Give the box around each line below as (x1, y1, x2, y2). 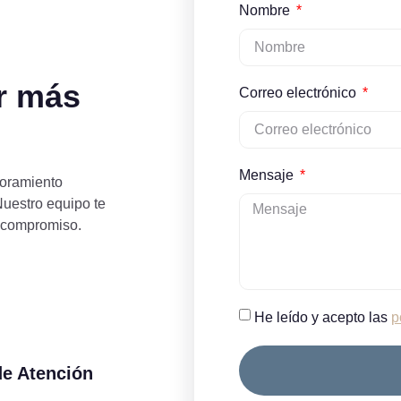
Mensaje (239, 166, 297, 183)
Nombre (239, 2, 294, 18)
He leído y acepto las (254, 309, 391, 325)
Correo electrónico (239, 84, 360, 100)
